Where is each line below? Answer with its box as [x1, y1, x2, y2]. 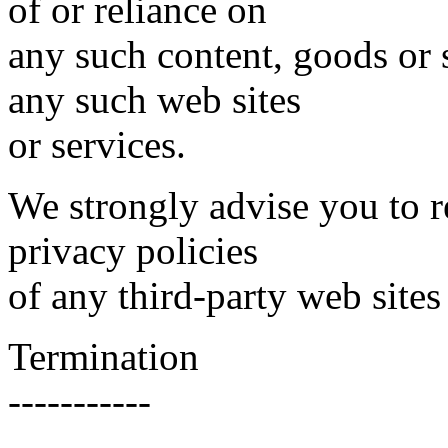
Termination [8, 335, 199, 378]
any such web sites [8, 78, 301, 121]
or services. [8, 123, 186, 166]
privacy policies [8, 229, 258, 272]
